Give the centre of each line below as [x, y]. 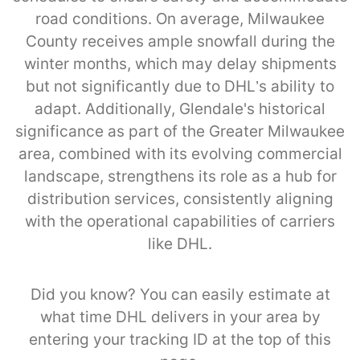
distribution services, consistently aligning [180, 198]
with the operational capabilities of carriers [180, 221]
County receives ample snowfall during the [180, 41]
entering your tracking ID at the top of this [180, 339]
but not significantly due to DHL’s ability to [180, 86]
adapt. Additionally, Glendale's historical [180, 108]
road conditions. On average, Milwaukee [180, 18]
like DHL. [180, 243]
